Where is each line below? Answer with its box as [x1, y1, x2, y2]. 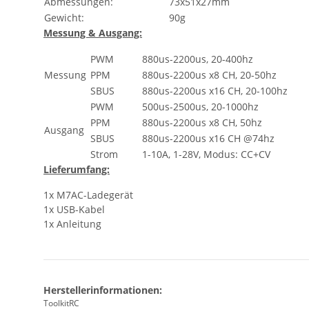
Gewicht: [44, 11, 84, 25]
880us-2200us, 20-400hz [142, 52, 253, 66]
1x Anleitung [43, 217, 101, 231]
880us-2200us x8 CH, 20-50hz [142, 68, 277, 82]
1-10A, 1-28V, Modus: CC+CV [142, 148, 270, 161]
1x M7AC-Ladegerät [43, 188, 133, 202]
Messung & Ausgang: [43, 26, 142, 40]
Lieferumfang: [43, 163, 110, 177]
